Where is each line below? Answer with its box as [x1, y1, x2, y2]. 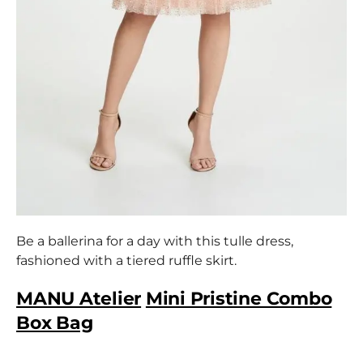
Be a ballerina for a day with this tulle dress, [16, 233, 293, 249]
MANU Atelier [16, 287, 142, 310]
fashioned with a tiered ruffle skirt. [16, 252, 237, 268]
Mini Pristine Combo [145, 287, 332, 310]
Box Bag [16, 311, 93, 334]
